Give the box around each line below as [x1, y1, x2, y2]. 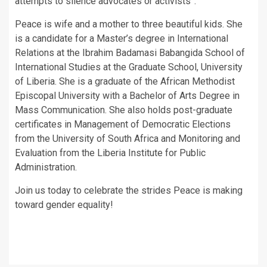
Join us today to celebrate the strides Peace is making [15, 185, 243, 196]
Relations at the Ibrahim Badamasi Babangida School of [15, 47, 245, 58]
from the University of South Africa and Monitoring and [15, 133, 240, 144]
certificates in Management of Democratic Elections [15, 119, 231, 130]
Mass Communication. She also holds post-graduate [15, 104, 232, 116]
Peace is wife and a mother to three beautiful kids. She [15, 18, 243, 30]
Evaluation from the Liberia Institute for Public [15, 147, 206, 159]
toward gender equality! [15, 199, 113, 210]
